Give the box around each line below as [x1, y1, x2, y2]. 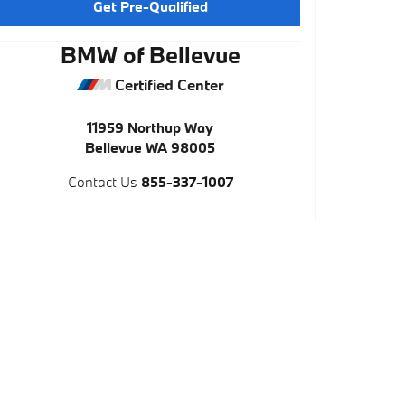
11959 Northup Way [87, 118, 213, 137]
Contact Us [67, 173, 137, 191]
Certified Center [111, 75, 223, 94]
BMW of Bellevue [60, 40, 240, 70]
